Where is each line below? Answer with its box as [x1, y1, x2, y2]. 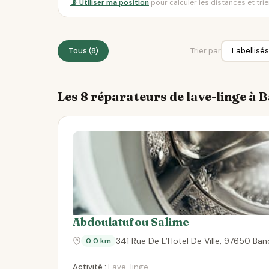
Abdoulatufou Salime [73, 215, 189, 229]
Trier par [190, 46, 221, 56]
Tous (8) [68, 46, 98, 56]
